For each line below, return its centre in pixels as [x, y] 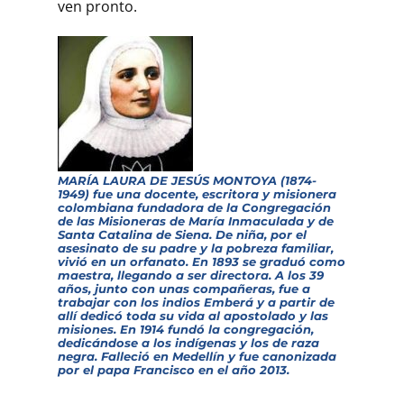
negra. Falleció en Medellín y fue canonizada [197, 356]
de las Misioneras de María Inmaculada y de [196, 220]
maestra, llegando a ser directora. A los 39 [191, 275]
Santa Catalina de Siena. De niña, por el [182, 234]
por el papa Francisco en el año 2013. [174, 369]
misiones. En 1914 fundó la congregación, [186, 329]
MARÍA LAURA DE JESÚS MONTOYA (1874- [187, 180]
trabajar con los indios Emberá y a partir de [196, 302]
